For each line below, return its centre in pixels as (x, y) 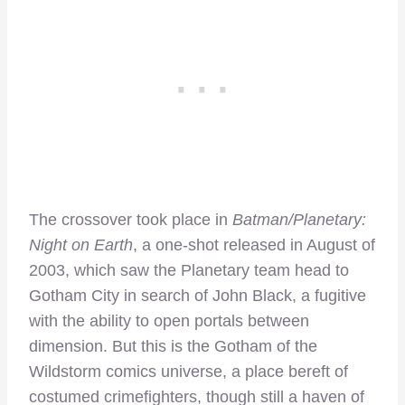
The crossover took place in (131, 220)
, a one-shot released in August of (254, 245)
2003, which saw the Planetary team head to (189, 271)
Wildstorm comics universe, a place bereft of (188, 372)
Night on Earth (81, 245)
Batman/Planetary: (299, 220)
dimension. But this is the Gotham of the (173, 347)
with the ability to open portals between (169, 321)
